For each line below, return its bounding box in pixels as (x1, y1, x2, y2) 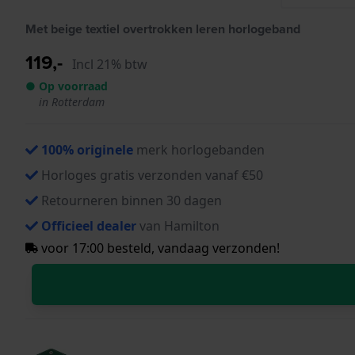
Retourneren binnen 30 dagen (41, 191, 222, 209)
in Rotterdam (39, 94, 105, 109)
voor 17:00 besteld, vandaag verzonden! (38, 239, 280, 257)
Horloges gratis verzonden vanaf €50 (41, 166, 263, 184)
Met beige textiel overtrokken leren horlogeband (25, 19, 300, 38)
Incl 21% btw (72, 55, 147, 73)
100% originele (41, 140, 133, 158)
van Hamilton (136, 216, 219, 235)
